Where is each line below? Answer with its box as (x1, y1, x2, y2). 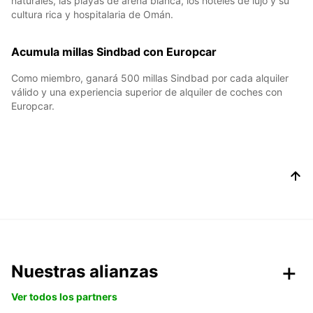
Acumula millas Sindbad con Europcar (11, 45, 217, 59)
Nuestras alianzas (11, 261, 158, 282)
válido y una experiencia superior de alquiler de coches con (11, 86, 282, 99)
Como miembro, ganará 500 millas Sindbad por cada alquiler (11, 72, 289, 85)
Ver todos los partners (11, 291, 117, 303)
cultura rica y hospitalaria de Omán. (11, 8, 173, 21)
